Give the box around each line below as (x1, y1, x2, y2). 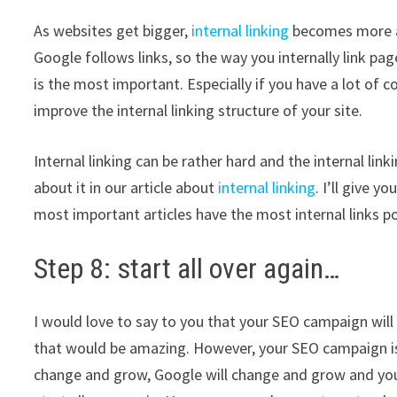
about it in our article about (34, 176, 219, 198)
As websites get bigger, (34, 19, 192, 41)
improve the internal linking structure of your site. (34, 99, 367, 121)
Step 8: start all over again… (34, 251, 341, 285)
